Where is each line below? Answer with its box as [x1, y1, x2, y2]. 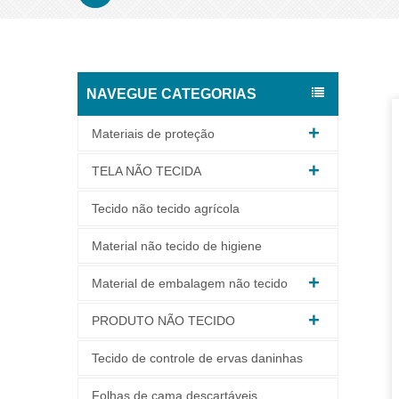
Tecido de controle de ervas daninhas [92, 350, 303, 365]
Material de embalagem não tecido [92, 275, 288, 290]
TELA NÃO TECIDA [92, 163, 201, 178]
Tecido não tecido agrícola [92, 200, 240, 216]
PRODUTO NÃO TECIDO [92, 313, 235, 328]
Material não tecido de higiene [92, 238, 262, 253]
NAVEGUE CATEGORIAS [86, 85, 256, 102]
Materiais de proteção [92, 126, 215, 141]
